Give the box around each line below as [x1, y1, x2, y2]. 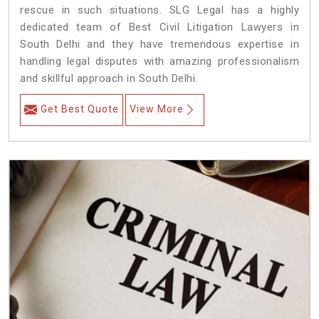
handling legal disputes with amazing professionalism [20, 55, 299, 68]
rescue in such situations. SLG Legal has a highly [20, 4, 299, 17]
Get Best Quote [41, 103, 119, 115]
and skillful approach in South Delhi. [20, 72, 198, 85]
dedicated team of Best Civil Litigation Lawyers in [20, 21, 299, 34]
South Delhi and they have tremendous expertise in [20, 38, 299, 51]
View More [130, 103, 184, 115]
